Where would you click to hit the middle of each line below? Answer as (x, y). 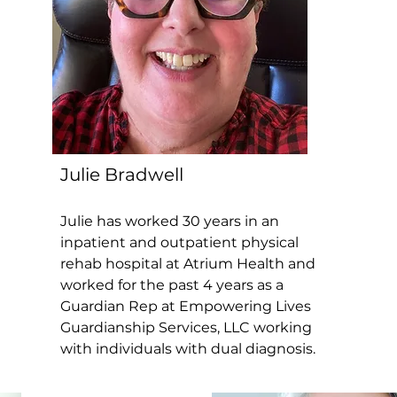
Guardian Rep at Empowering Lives (186, 306)
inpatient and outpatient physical (180, 242)
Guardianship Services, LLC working (187, 327)
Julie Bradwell (122, 174)
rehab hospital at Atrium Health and (188, 263)
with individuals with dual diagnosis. (188, 348)
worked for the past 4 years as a (172, 284)
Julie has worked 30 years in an (170, 221)
